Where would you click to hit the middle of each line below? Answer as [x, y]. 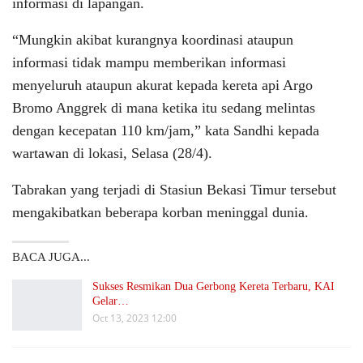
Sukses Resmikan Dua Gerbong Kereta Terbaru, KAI [214, 286]
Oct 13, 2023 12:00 [135, 318]
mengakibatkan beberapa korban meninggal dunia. [160, 212]
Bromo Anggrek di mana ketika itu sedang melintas [164, 107]
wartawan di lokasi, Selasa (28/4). [112, 153]
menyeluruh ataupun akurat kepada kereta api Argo [162, 85]
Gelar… [111, 301]
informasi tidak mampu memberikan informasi [149, 62]
